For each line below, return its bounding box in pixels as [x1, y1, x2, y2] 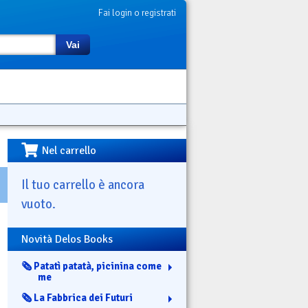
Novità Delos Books [21, 232, 113, 246]
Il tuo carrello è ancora [21, 176, 144, 192]
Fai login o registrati [98, 7, 176, 19]
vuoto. [21, 195, 56, 212]
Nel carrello [42, 144, 97, 157]
